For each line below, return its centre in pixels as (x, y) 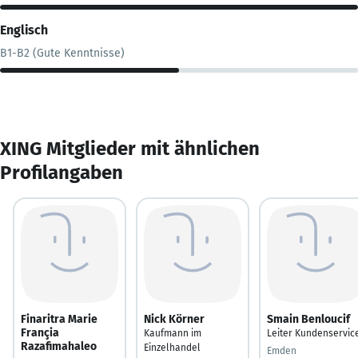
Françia (40, 332)
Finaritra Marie (59, 319)
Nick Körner (174, 319)
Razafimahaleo (59, 346)
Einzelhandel (172, 347)
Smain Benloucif (308, 319)
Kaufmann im (173, 333)
